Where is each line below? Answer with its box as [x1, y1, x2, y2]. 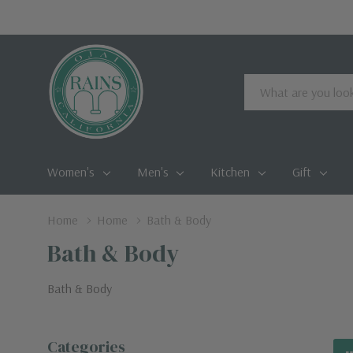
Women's [47, 164, 95, 180]
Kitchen [210, 164, 251, 180]
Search [244, 76, 279, 93]
